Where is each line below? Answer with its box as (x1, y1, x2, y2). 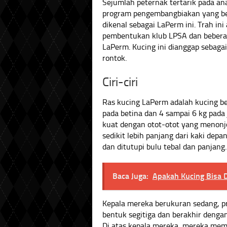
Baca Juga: (112, 171, 148, 181)
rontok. (102, 53, 127, 63)
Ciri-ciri (102, 75, 138, 89)
